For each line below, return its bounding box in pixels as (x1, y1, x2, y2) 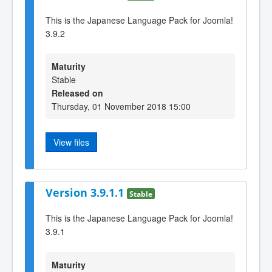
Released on (52, 87, 103, 100)
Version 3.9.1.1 (46, 185, 127, 200)
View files (53, 136, 89, 149)
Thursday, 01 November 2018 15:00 (52, 100, 191, 113)
